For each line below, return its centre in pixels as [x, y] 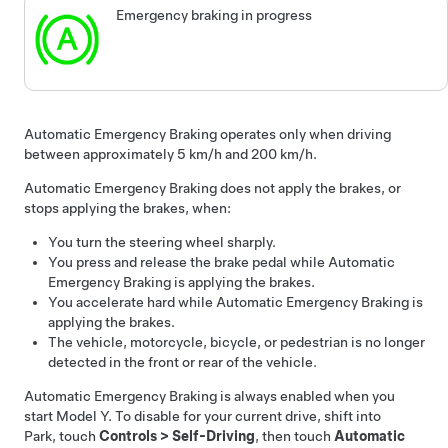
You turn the [88, 241]
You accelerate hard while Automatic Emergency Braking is [235, 301]
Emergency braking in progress [214, 14]
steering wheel [176, 241]
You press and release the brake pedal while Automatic [221, 261]
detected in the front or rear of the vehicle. [182, 361]
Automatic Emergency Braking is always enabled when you [209, 395]
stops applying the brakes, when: [127, 207]
